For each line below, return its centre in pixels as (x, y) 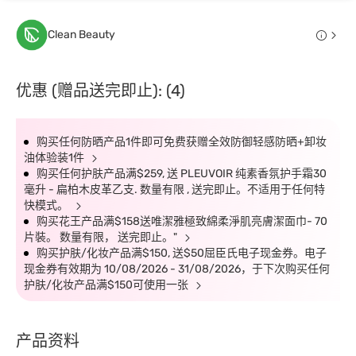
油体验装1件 (55, 158)
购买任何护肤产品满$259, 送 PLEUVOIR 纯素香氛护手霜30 (182, 174)
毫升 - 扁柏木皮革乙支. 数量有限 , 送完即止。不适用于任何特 (174, 190)
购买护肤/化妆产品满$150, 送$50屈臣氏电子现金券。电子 (182, 253)
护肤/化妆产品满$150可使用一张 (107, 285)
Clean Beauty (81, 35)
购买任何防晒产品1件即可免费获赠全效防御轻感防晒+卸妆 (182, 142)
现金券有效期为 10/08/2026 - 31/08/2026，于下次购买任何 (177, 269)
